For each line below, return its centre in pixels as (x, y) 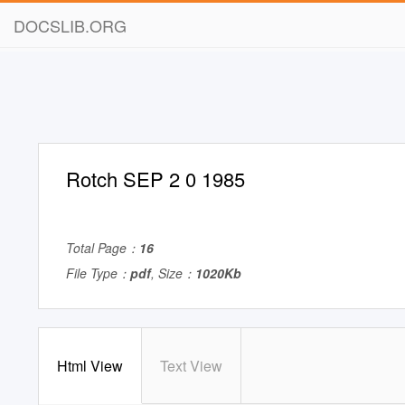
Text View (191, 366)
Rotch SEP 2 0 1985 (155, 179)
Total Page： (103, 248)
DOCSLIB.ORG (70, 25)
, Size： (173, 273)
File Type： (98, 273)
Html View (90, 366)
